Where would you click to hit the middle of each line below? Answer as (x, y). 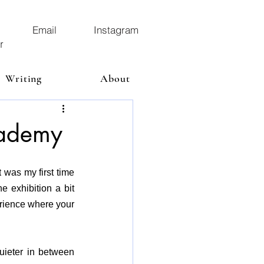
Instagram (116, 30)
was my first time (38, 172)
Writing (24, 78)
